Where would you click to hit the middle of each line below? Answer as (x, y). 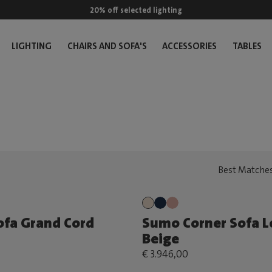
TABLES (247, 46)
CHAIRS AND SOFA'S (107, 46)
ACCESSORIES (190, 46)
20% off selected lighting (136, 10)
